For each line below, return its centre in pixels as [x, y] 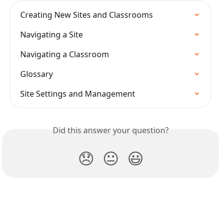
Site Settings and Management [78, 93]
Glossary [37, 74]
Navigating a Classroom [65, 54]
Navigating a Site [52, 34]
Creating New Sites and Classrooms [87, 15]
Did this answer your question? [110, 130]
